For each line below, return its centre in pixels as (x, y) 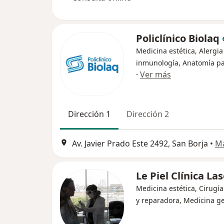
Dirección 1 (89, 114)
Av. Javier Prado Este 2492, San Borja (140, 144)
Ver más (155, 74)
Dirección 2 (148, 114)
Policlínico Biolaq (179, 38)
